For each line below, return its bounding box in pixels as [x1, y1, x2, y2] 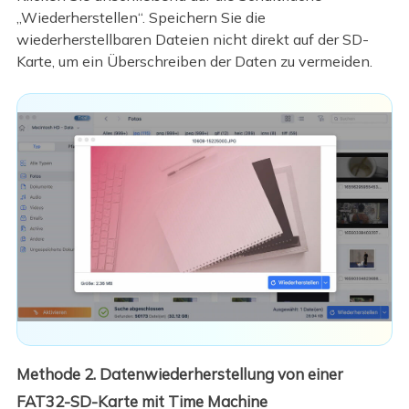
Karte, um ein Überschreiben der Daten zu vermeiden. [16, 52, 372, 71]
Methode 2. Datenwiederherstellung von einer [16, 363, 343, 383]
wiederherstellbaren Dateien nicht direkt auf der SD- [16, 30, 369, 49]
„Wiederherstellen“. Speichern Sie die [16, 8, 266, 27]
